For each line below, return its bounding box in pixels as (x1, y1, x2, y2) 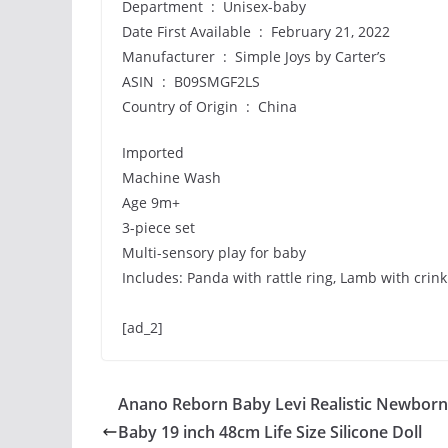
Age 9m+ (122, 193, 180, 212)
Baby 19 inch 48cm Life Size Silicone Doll (118, 421, 422, 443)
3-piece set (122, 218, 195, 237)
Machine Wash (122, 168, 221, 187)
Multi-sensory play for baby (122, 243, 306, 262)
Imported (122, 143, 184, 162)
